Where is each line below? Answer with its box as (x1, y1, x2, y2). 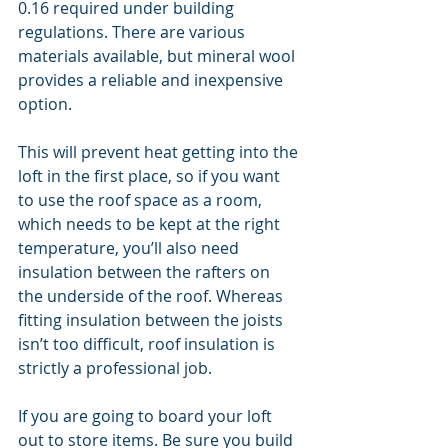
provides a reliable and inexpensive (18, 69, 287, 91)
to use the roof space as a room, (18, 189, 266, 211)
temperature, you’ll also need (18, 237, 243, 259)
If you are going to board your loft (18, 405, 276, 427)
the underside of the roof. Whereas (18, 285, 287, 307)
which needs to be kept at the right (18, 213, 284, 235)
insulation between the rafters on (18, 261, 274, 283)
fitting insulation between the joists (18, 309, 287, 331)
